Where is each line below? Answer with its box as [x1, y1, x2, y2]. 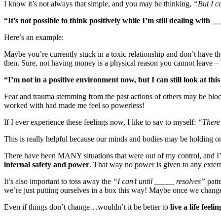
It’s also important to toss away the [4, 177, 113, 186]
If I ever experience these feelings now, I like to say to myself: [4, 118, 198, 127]
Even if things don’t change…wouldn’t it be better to [4, 203, 170, 212]
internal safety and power [4, 160, 89, 169]
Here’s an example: [4, 33, 64, 42]
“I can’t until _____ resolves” [113, 177, 205, 186]
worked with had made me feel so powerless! [4, 101, 145, 110]
